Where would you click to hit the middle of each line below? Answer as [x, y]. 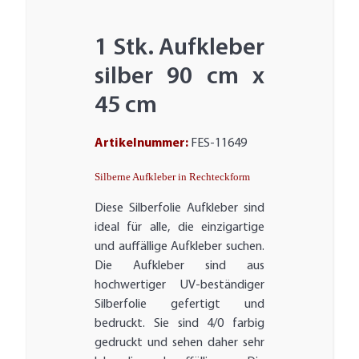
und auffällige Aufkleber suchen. [179, 247]
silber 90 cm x [179, 78]
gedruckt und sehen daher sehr [179, 343]
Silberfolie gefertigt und [179, 305]
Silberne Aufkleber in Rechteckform [172, 177]
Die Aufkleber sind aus [179, 266]
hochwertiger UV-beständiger [179, 286]
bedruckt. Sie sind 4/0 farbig [179, 324]
